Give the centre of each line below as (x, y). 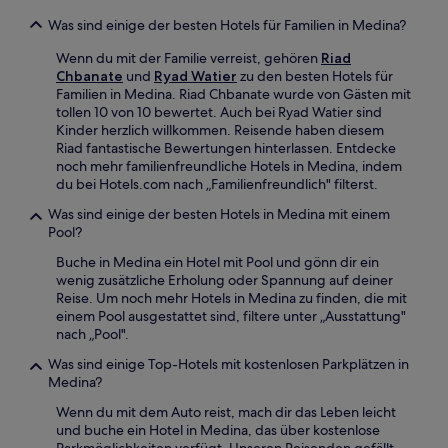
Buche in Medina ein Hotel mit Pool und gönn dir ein (217, 262)
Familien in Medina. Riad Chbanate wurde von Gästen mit (233, 94)
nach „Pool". (92, 334)
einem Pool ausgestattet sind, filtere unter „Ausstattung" (231, 316)
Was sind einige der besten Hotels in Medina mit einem (219, 214)
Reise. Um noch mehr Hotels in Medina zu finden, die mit (231, 298)
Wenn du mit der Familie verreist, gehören (188, 58)
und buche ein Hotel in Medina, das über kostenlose (218, 430)
